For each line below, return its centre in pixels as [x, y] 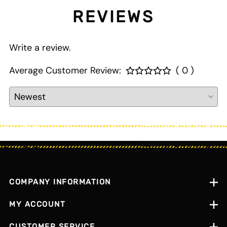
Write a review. [40, 47]
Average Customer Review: [65, 70]
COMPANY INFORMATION [60, 182]
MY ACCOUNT [37, 204]
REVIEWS [113, 16]
